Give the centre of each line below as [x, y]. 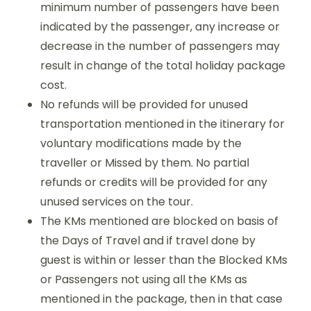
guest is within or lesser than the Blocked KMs [164, 260]
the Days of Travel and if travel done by [148, 240]
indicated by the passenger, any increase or [160, 26]
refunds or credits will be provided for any [154, 182]
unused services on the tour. [117, 201]
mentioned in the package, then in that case [161, 299]
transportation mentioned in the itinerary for [162, 124]
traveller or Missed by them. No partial [145, 162]
